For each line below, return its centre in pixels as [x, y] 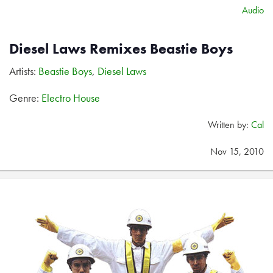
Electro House [71, 98]
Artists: [24, 71]
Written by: [229, 125]
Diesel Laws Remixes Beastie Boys [121, 48]
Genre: [25, 98]
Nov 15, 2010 [237, 151]
